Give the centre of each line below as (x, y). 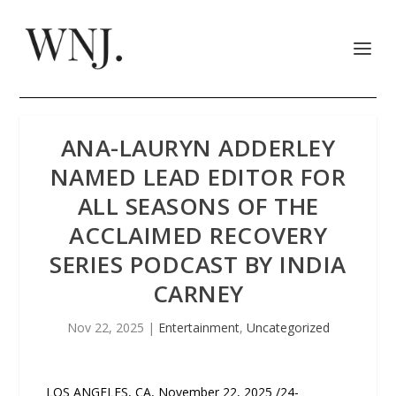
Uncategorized (288, 327)
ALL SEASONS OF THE (198, 206)
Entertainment (198, 327)
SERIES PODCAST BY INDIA (198, 264)
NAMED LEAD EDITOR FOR (198, 177)
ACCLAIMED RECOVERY (198, 235)
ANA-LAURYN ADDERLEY (198, 148)
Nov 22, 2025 (105, 327)
